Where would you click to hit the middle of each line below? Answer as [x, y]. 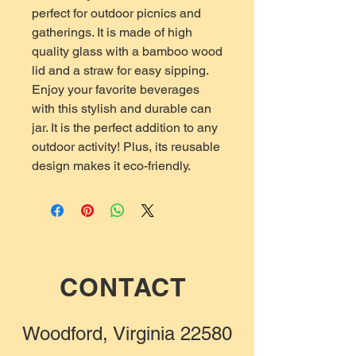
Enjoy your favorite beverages [116, 89]
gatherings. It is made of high [112, 32]
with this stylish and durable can [122, 108]
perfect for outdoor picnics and [116, 13]
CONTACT [127, 287]
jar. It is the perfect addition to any [125, 128]
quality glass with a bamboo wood [127, 51]
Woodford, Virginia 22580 [127, 333]
